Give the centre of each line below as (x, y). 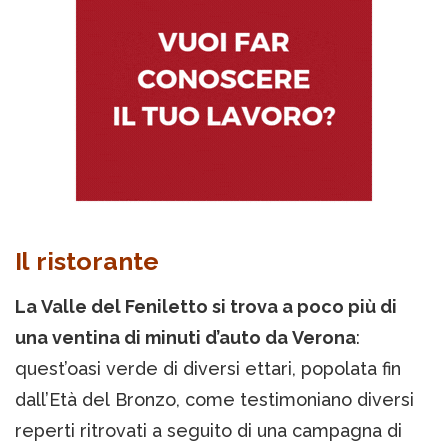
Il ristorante (87, 261)
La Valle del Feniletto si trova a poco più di (206, 307)
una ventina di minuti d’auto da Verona (185, 338)
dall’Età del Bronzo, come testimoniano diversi (214, 400)
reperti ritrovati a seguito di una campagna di (208, 431)
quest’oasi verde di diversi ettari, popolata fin (208, 369)
